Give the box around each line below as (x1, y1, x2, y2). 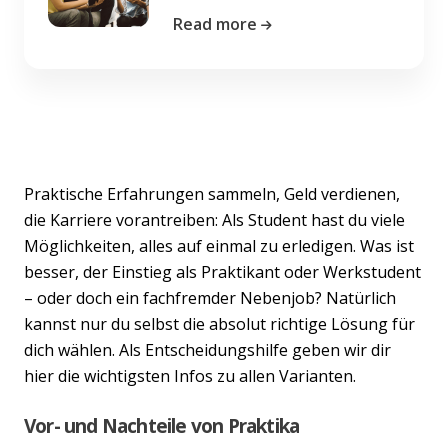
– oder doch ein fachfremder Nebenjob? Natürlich (24, 286, 396, 309)
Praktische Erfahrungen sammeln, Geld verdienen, (24, 182, 400, 205)
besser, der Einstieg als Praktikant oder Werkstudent (24, 260, 421, 283)
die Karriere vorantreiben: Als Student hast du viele (24, 208, 405, 231)
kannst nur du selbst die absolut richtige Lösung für (24, 312, 415, 335)
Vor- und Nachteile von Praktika (24, 411, 300, 439)
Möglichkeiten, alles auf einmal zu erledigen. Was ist (24, 234, 414, 257)
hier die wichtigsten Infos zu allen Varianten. (24, 364, 356, 387)
